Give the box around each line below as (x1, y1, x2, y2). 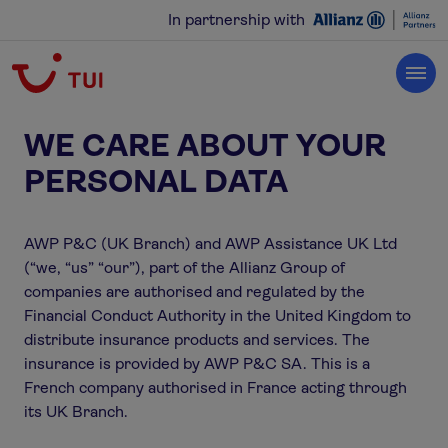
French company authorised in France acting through (24, 378, 407, 397)
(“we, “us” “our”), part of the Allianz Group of (24, 258, 345, 277)
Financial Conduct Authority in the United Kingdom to (24, 306, 411, 325)
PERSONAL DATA (24, 163, 288, 200)
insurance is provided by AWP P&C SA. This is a (24, 354, 370, 373)
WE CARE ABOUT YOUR (24, 127, 386, 164)
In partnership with (167, 10, 305, 29)
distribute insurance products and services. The (24, 330, 370, 349)
